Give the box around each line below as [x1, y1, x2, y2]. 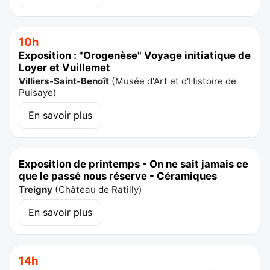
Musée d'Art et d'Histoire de [115, 75, 237, 87]
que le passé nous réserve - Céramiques [19, 170, 218, 183]
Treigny [19, 184, 53, 196]
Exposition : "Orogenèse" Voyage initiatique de [19, 49, 251, 62]
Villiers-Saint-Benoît [19, 75, 110, 87]
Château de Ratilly [58, 184, 139, 196]
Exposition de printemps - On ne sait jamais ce [19, 158, 249, 171]
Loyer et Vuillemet [19, 61, 111, 74]
